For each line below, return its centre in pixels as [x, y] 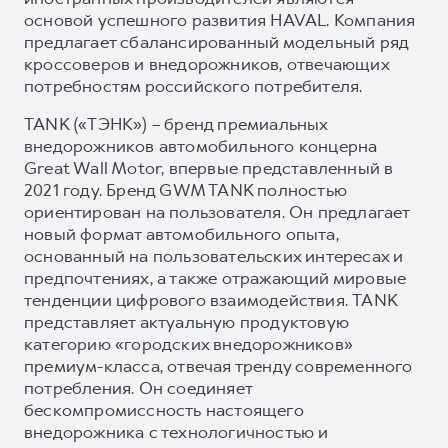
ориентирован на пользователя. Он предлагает [217, 211]
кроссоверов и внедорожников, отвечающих [206, 63]
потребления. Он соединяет [138, 387]
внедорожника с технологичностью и [176, 431]
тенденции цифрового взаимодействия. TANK [211, 299]
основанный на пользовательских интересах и [214, 255]
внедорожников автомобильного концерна [201, 145]
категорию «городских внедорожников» [189, 343]
